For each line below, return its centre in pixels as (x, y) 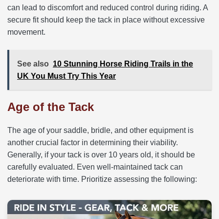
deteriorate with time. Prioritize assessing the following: (102, 179)
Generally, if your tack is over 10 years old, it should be (101, 154)
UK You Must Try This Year (66, 76)
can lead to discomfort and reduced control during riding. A (108, 7)
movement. (26, 32)
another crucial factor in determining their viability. (93, 142)
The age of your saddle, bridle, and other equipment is (100, 130)
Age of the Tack (51, 107)
